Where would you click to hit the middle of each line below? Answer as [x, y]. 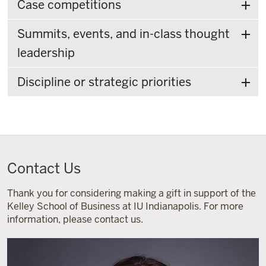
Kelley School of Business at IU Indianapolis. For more [125, 206]
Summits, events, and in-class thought [123, 34]
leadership [46, 53]
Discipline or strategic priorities [104, 82]
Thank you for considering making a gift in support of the [132, 193]
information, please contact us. [75, 219]
